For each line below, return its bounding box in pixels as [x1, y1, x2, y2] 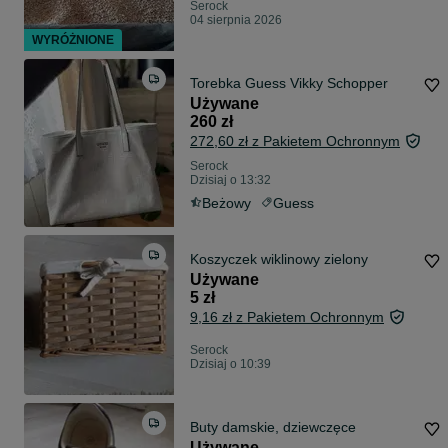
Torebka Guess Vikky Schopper [190, 75, 388, 92]
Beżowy [202, 195, 251, 212]
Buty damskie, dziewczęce [190, 419, 356, 436]
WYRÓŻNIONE [32, 33, 114, 48]
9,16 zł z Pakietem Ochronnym [190, 309, 384, 326]
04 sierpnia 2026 [190, 13, 282, 28]
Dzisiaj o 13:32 [190, 173, 271, 188]
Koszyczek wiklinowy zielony [190, 251, 368, 268]
